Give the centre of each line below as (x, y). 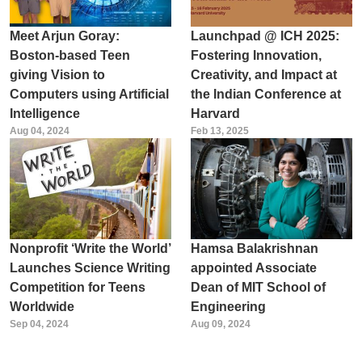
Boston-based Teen (69, 55)
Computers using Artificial (89, 94)
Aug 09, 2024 (220, 324)
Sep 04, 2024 (39, 324)
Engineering (228, 306)
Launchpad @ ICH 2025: (265, 36)
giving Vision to (57, 74)
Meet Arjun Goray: (64, 36)
